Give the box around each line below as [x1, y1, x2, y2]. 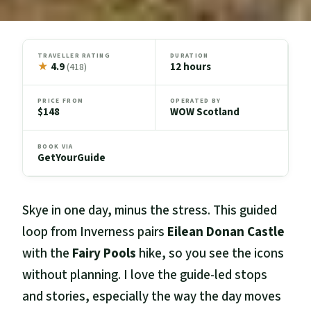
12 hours [170, 59, 211, 74]
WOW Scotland [170, 105, 239, 120]
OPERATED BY [170, 96, 221, 106]
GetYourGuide [37, 150, 106, 165]
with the [22, 244, 73, 263]
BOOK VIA [37, 141, 74, 151]
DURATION [170, 50, 209, 60]
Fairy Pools [72, 244, 137, 263]
